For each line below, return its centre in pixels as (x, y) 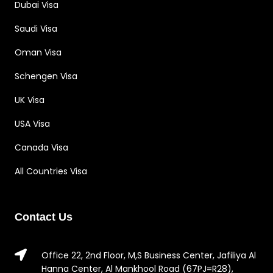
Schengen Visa (46, 76)
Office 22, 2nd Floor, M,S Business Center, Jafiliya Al (149, 255)
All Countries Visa (51, 171)
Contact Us (44, 217)
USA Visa (32, 123)
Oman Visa (38, 52)
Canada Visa (41, 147)
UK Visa (30, 100)
